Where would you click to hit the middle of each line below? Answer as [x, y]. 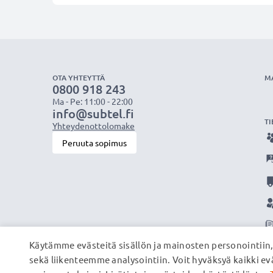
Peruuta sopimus [94, 143]
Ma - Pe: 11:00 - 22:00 [93, 101]
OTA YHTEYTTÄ [79, 78]
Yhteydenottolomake [94, 126]
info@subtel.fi [93, 113]
